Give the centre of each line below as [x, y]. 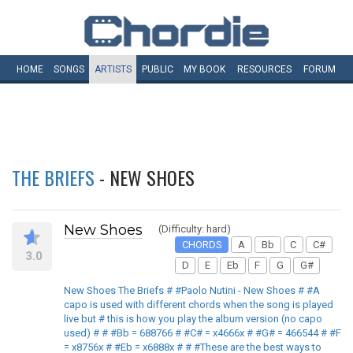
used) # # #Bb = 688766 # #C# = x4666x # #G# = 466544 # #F [203, 333]
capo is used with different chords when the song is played [199, 304]
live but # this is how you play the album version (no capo [193, 318]
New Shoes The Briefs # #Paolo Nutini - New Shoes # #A [192, 290]
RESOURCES [264, 69]
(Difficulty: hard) [195, 229]
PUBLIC [157, 69]
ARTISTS [113, 69]
